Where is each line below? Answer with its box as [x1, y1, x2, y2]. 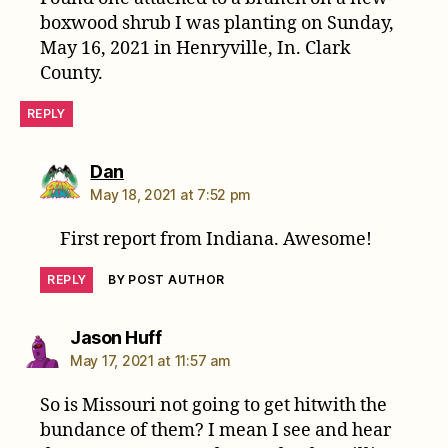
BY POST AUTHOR [108, 271, 225, 287]
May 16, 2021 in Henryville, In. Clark [40, 36, 352, 60]
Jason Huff [70, 326, 161, 348]
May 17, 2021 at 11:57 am [70, 351, 231, 369]
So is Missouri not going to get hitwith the [40, 393, 388, 417]
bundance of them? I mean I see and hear [40, 418, 392, 442]
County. [40, 61, 104, 85]
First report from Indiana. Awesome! [59, 227, 372, 251]
